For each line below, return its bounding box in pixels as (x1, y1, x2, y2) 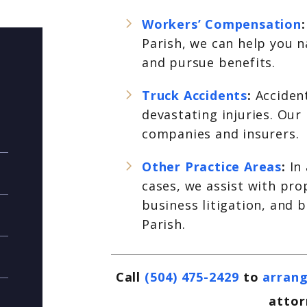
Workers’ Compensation (142, 16, 302, 32)
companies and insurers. (142, 125, 299, 142)
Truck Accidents (142, 87, 248, 103)
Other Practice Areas (142, 158, 282, 175)
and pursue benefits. (142, 54, 276, 71)
